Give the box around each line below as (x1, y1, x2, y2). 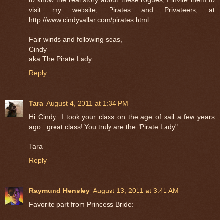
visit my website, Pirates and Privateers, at (29, 5, 215, 14)
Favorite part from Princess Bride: (29, 200, 134, 208)
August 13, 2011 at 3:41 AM (93, 186, 179, 194)
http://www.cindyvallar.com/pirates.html (29, 15, 149, 24)
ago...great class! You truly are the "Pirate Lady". (29, 122, 180, 131)
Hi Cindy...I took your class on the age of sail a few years (29, 112, 215, 121)
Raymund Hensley (29, 186, 90, 194)
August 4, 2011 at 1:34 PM (46, 99, 128, 107)
